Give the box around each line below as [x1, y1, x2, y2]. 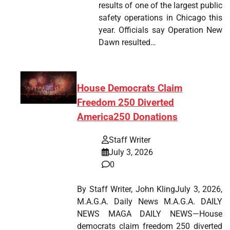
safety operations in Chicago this [99, 13, 222, 23]
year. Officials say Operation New [99, 25, 222, 35]
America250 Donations [77, 111, 178, 123]
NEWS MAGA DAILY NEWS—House [77, 208, 222, 219]
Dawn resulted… [99, 37, 157, 48]
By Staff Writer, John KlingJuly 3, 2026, [77, 184, 222, 194]
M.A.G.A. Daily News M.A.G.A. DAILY [77, 196, 222, 206]
